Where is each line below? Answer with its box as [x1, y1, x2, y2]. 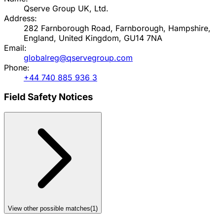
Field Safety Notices [4, 91, 93, 103]
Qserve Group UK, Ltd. [24, 3, 109, 13]
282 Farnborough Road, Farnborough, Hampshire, [24, 23, 211, 33]
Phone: [4, 62, 30, 73]
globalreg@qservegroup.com [24, 52, 133, 63]
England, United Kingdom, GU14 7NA [24, 33, 162, 43]
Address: [4, 13, 37, 23]
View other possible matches [8, 205, 90, 213]
